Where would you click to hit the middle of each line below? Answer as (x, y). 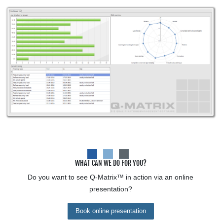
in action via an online (159, 177)
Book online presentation (110, 211)
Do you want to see (59, 177)
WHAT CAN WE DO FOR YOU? (110, 163)
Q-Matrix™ (107, 177)
